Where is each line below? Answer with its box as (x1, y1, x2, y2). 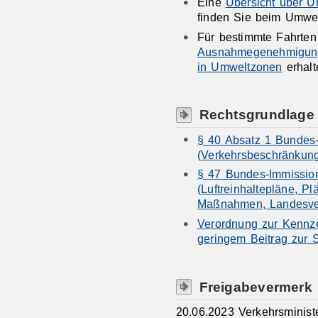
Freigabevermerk (199, 278, 312, 295)
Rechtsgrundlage (199, 106, 314, 123)
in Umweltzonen (197, 60, 283, 74)
